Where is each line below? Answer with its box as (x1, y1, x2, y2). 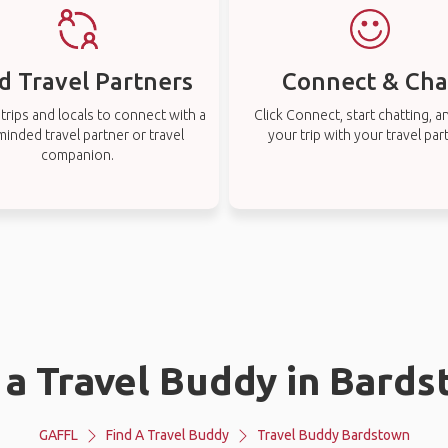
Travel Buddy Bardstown (256, 427, 410, 443)
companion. (41, 147, 115, 163)
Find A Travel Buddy (105, 427, 229, 443)
